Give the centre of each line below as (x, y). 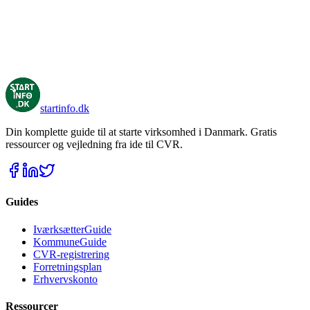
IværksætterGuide (72, 229)
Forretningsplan (67, 266)
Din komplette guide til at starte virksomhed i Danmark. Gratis (141, 132)
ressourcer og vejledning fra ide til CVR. (94, 145)
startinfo (58, 109)
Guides (22, 202)
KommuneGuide (70, 241)
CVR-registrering (71, 254)
